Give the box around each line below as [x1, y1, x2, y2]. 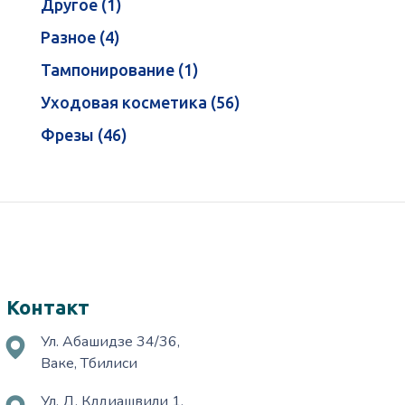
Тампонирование [41, 61, 175, 80]
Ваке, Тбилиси [41, 353, 138, 374]
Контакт [6, 296, 90, 319]
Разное [41, 28, 97, 47]
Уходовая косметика [41, 93, 208, 112]
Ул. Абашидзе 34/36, [41, 332, 181, 353]
